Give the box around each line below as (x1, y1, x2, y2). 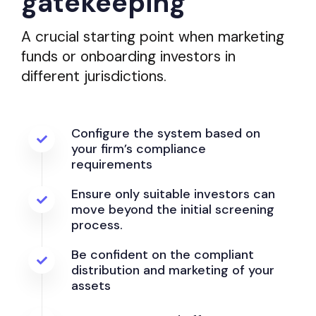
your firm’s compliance (71, 140, 206, 157)
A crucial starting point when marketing (21, 27, 284, 47)
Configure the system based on (71, 124, 260, 142)
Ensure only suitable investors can (71, 185, 275, 202)
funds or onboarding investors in (21, 47, 236, 67)
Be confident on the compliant (71, 245, 254, 263)
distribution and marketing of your (71, 261, 274, 279)
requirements (71, 155, 152, 173)
